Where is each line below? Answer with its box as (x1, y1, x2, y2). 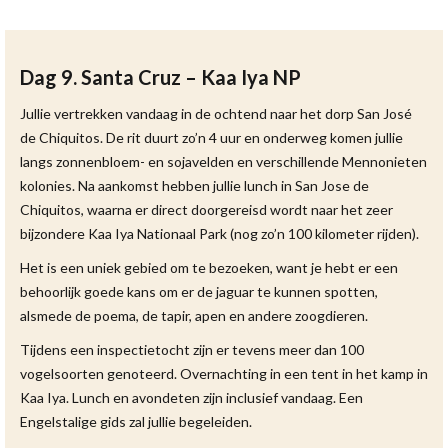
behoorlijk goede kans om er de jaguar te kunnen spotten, (20, 283, 378, 300)
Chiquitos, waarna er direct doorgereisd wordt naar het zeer (20, 201, 393, 218)
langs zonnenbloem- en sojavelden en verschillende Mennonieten (20, 153, 427, 170)
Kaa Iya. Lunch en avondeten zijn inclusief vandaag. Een (20, 389, 363, 406)
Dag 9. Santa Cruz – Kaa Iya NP (20, 65, 301, 89)
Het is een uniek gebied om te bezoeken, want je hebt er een (20, 259, 398, 276)
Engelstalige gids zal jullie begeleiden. (20, 413, 252, 430)
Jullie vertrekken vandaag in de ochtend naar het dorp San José (20, 105, 412, 122)
